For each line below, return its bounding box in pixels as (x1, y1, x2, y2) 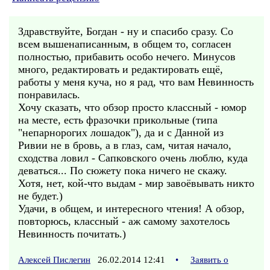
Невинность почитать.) (18, 228, 126, 240)
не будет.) (18, 190, 63, 202)
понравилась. (18, 89, 80, 101)
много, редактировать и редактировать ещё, (18, 63, 223, 75)
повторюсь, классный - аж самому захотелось (18, 215, 230, 227)
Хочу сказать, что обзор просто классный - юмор (18, 101, 246, 113)
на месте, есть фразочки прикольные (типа (18, 114, 218, 126)
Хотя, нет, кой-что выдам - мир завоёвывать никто (18, 177, 254, 189)
